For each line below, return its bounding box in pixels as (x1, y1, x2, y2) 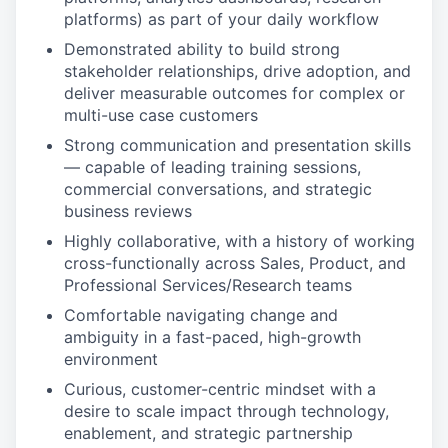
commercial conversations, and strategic (64, 178, 372, 199)
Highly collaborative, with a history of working (64, 230, 415, 251)
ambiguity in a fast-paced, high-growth (64, 326, 361, 347)
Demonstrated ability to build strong (64, 38, 340, 59)
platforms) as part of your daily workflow (64, 8, 379, 29)
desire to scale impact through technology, (64, 400, 389, 421)
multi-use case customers (64, 104, 258, 125)
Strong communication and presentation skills (64, 134, 411, 155)
